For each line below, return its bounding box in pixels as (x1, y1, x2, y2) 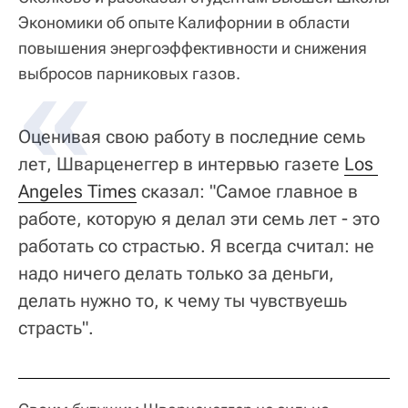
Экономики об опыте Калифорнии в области (18, 13, 350, 33)
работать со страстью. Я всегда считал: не (18, 235, 374, 258)
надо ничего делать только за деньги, (18, 262, 334, 285)
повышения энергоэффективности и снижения (18, 38, 367, 58)
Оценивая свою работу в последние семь (18, 126, 365, 148)
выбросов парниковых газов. (18, 64, 240, 84)
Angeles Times (18, 180, 137, 203)
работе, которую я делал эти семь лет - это (18, 208, 380, 230)
